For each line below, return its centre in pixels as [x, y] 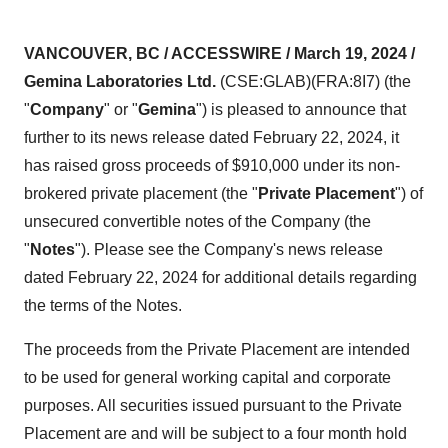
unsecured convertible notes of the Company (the [197, 221]
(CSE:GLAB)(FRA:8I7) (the [315, 81]
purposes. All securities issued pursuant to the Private [213, 405]
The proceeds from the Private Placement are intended [217, 349]
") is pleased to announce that [301, 109]
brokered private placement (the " [141, 193]
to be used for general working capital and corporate [207, 377]
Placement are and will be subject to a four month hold [215, 433]
